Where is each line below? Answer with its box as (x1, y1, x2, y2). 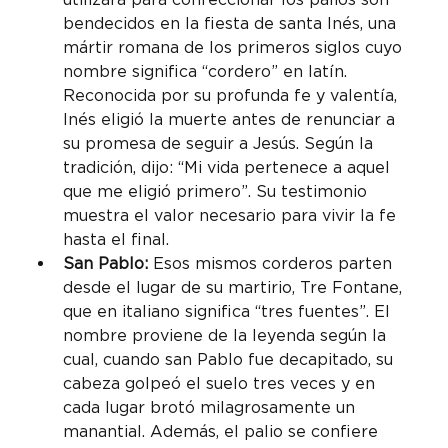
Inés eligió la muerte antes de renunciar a (63, 110, 401, 130)
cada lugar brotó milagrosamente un (63, 398, 361, 418)
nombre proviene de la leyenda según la (63, 326, 392, 346)
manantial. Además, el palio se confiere (63, 422, 384, 442)
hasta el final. (63, 230, 170, 250)
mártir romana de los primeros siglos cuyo (63, 38, 408, 58)
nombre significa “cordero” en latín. (63, 62, 353, 82)
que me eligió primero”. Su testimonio (63, 182, 373, 202)
